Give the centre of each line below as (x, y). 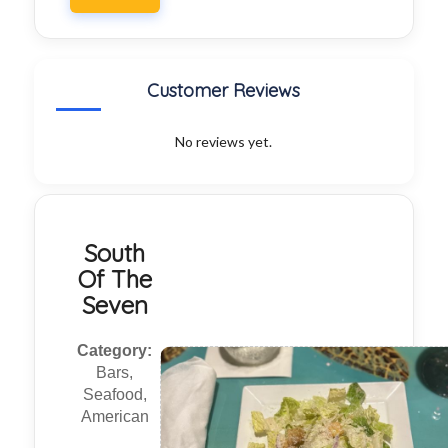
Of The (114, 279)
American (114, 417)
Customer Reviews (224, 91)
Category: (115, 351)
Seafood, (114, 395)
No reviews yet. (224, 142)
